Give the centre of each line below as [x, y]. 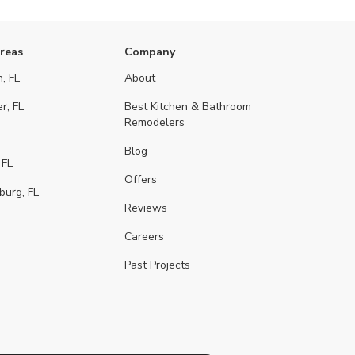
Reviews [145, 208]
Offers [140, 179]
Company [149, 52]
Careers [144, 237]
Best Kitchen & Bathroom [187, 107]
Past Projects [157, 265]
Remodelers [154, 122]
